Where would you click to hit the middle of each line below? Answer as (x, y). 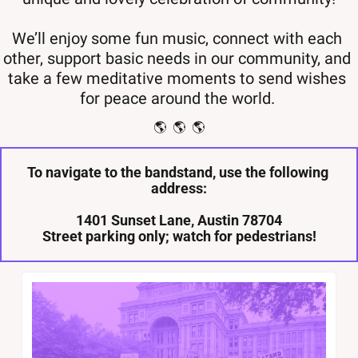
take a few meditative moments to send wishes (177, 79)
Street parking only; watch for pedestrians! (179, 237)
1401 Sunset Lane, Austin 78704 (181, 221)
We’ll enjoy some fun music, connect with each (177, 39)
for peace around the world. (179, 99)
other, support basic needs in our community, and (177, 59)
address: (179, 189)
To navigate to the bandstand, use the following (177, 173)
